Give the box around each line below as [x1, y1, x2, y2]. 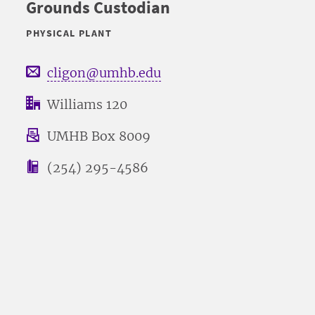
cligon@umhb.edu [47, 65, 162, 81]
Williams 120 [47, 96, 128, 112]
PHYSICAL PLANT [26, 27, 112, 39]
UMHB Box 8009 [47, 128, 151, 144]
